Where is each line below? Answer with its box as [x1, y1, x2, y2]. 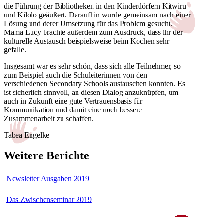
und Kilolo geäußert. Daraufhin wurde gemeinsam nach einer [4, 10, 191, 19]
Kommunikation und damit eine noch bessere [4, 105, 142, 114]
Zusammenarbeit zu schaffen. [4, 114, 93, 123]
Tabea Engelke [4, 130, 49, 139]
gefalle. [4, 45, 28, 54]
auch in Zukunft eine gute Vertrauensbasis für [4, 96, 142, 105]
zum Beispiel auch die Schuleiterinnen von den [4, 70, 147, 79]
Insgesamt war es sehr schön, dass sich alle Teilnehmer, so [4, 62, 181, 70]
